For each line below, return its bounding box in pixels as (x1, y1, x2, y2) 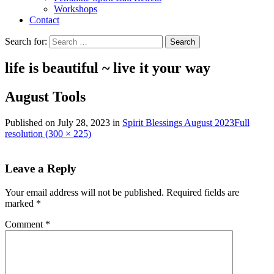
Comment (5, 218, 45, 229)
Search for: (5, 35, 47, 46)
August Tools (5, 89, 86, 105)
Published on (5, 117, 57, 128)
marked (5, 198, 36, 209)
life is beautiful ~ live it (5, 60, 152, 76)
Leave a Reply (5, 161, 76, 175)
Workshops (54, 3, 97, 14)
